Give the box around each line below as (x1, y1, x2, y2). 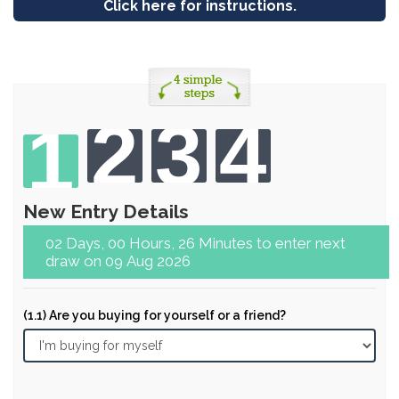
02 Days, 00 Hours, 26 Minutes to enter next (45, 234, 66, 252)
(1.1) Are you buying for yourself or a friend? (23, 308, 286, 322)
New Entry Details (23, 200, 189, 223)
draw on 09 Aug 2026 (45, 252, 191, 270)
